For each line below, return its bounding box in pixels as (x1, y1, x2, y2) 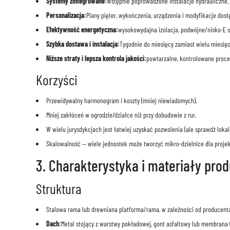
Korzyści (35, 71, 78, 89)
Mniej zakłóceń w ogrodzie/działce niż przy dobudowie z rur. (46, 110, 197, 120)
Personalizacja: (46, 11, 86, 20)
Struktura (35, 180, 82, 198)
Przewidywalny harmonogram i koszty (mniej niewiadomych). (46, 96, 197, 105)
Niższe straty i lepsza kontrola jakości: (46, 54, 146, 63)
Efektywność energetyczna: (46, 25, 118, 34)
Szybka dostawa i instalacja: (46, 40, 120, 49)
